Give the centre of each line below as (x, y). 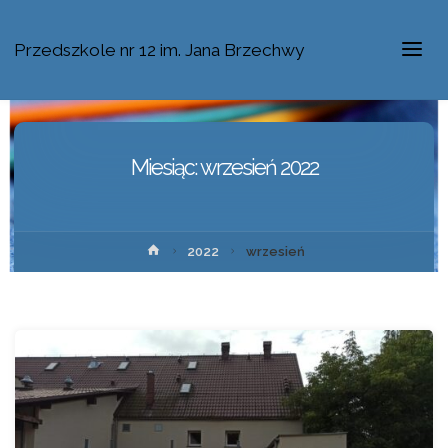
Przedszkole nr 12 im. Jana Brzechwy (159, 50)
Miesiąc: (165, 168)
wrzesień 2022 (258, 168)
